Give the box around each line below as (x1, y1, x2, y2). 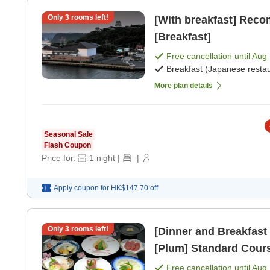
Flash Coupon (44, 141, 91, 150)
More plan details (154, 81, 213, 90)
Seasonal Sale (44, 130, 93, 139)
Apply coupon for (54, 184, 109, 193)
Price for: (42, 153, 76, 163)
